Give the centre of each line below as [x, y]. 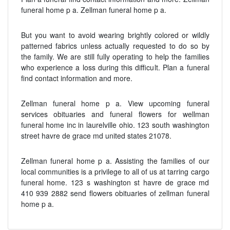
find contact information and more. [76, 78]
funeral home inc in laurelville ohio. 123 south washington [115, 124]
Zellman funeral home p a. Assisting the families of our [115, 160]
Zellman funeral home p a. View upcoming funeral [115, 103]
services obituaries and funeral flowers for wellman [115, 114]
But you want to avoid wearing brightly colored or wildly [115, 35]
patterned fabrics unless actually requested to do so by [115, 45]
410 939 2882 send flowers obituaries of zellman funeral [115, 193]
